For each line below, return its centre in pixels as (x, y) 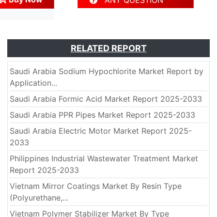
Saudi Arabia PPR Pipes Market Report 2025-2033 (102, 115)
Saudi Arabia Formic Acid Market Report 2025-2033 (106, 99)
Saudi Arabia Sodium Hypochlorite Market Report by (107, 71)
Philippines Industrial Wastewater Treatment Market (104, 159)
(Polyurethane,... (39, 198)
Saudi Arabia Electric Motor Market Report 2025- (101, 131)
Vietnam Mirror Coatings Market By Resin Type (96, 186)
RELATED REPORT (108, 48)
